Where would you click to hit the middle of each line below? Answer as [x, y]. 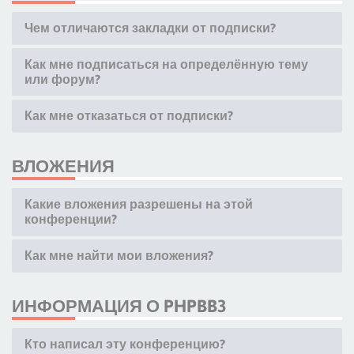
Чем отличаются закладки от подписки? [150, 28]
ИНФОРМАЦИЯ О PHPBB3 [119, 306]
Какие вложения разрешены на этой [139, 204]
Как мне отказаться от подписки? [129, 115]
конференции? [71, 219]
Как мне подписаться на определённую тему [166, 64]
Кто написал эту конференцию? [125, 344]
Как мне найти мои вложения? [119, 255]
